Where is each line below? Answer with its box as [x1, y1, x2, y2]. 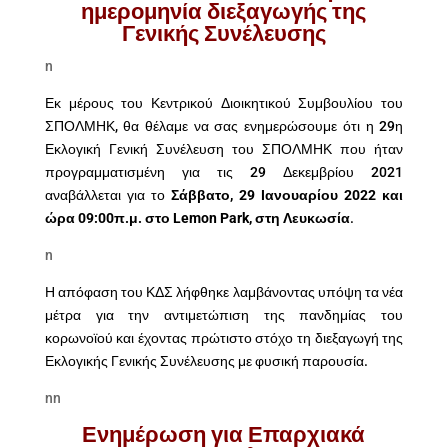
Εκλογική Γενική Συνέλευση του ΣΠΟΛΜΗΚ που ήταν [44, 141, 404, 157]
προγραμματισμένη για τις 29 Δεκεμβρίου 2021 [44, 164, 404, 180]
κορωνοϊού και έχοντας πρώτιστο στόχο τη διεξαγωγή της [44, 330, 404, 346]
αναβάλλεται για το [44, 187, 165, 203]
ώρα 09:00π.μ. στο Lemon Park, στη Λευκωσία [44, 210, 350, 226]
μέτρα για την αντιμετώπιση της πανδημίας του [44, 307, 404, 323]
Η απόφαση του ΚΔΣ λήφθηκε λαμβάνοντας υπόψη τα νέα [44, 284, 404, 300]
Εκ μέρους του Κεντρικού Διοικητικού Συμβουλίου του [44, 95, 404, 111]
